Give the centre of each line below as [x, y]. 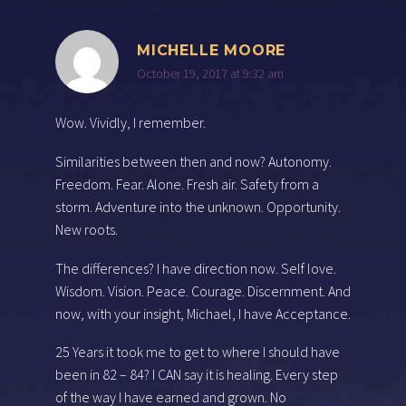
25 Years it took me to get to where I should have [198, 352]
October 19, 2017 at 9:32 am [210, 74]
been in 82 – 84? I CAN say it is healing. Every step [197, 375]
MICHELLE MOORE [212, 51]
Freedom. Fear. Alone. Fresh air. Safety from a [187, 184]
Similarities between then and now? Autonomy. [193, 161]
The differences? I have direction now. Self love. [196, 268]
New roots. [87, 229]
